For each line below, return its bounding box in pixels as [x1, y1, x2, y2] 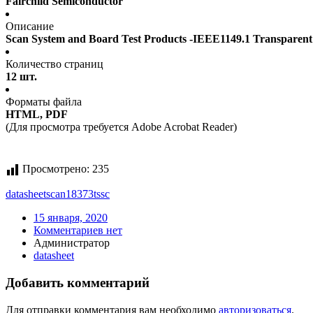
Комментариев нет [34, 224, 122, 237]
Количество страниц [6, 58, 103, 71]
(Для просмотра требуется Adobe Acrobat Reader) [6, 121, 237, 133]
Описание [6, 20, 54, 33]
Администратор [34, 237, 110, 249]
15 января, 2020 [34, 212, 108, 224]
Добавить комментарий [6, 275, 150, 291]
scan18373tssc [46, 188, 110, 201]
